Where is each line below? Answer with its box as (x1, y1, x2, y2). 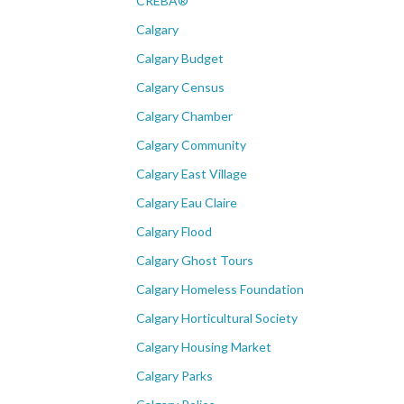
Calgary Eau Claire (136, 195, 237, 211)
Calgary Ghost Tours (136, 252, 253, 269)
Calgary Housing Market (136, 339, 271, 355)
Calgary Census (136, 79, 225, 96)
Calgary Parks (136, 368, 213, 384)
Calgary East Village (136, 166, 247, 182)
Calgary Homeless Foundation (136, 281, 304, 298)
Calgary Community (136, 137, 246, 153)
